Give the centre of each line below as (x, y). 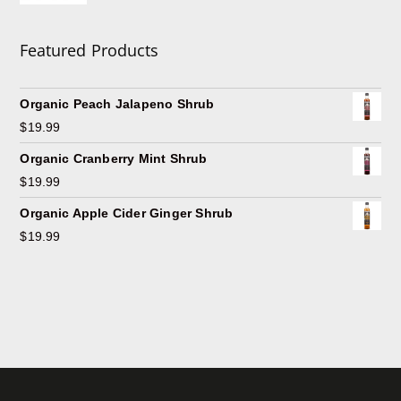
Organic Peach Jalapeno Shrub (117, 104)
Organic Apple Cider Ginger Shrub (127, 213)
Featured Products (89, 51)
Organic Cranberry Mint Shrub (114, 159)
